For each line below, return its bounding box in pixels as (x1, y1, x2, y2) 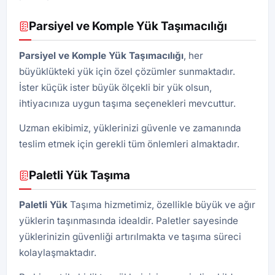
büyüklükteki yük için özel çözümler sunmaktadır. (19, 66, 235, 77)
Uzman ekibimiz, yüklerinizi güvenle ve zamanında (19, 122, 241, 134)
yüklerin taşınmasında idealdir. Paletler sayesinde (19, 215, 238, 227)
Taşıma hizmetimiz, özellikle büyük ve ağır (68, 199, 255, 211)
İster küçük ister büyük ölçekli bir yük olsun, (19, 82, 212, 93)
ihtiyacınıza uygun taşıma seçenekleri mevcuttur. (19, 98, 236, 109)
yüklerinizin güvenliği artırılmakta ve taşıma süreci (19, 231, 241, 242)
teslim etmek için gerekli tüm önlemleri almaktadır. (19, 138, 239, 150)
